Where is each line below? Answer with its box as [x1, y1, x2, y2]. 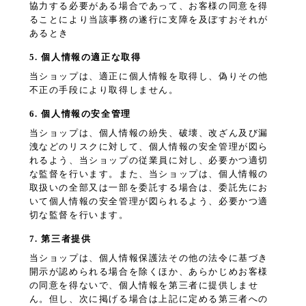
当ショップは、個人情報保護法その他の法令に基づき [29, 253, 268, 264]
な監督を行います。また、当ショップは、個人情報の [29, 169, 268, 180]
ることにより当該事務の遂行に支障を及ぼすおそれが [29, 14, 268, 25]
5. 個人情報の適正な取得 [29, 52, 141, 63]
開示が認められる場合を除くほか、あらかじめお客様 [29, 266, 268, 277]
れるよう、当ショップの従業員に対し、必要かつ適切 [29, 155, 268, 166]
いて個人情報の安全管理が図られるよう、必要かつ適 [29, 196, 268, 207]
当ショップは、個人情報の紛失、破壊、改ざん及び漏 [29, 128, 268, 139]
